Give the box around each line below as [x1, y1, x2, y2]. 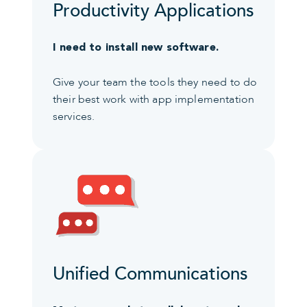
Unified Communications [53, 261, 248, 286]
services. [53, 108, 95, 124]
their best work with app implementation [53, 91, 255, 107]
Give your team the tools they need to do [53, 74, 258, 90]
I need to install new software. [53, 40, 219, 54]
